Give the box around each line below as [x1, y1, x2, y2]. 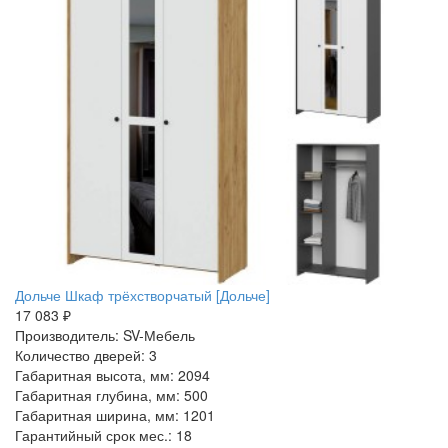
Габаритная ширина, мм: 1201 [15, 405, 215, 425]
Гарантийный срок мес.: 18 [15, 425, 192, 445]
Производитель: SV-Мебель [15, 325, 195, 345]
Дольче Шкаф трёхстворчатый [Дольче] [15, 285, 270, 305]
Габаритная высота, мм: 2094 [15, 365, 210, 385]
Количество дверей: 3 [15, 345, 157, 365]
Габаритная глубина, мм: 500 [15, 385, 208, 405]
